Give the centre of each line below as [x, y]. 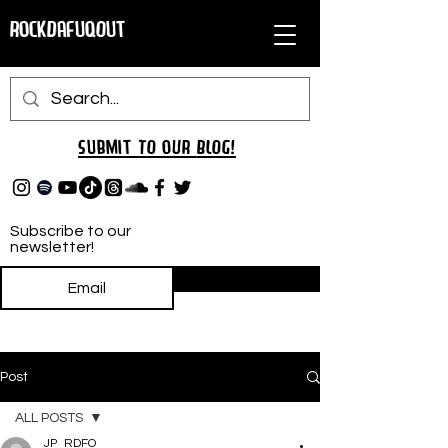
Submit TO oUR [137, 148]
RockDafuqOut [68, 30]
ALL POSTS [49, 418]
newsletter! [52, 247]
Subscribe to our [70, 231]
